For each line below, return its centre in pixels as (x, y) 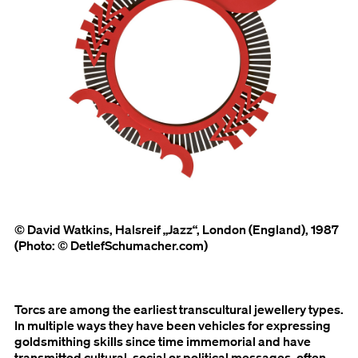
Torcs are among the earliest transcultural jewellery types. (179, 310)
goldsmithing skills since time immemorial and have (163, 342)
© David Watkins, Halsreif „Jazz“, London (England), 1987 (177, 230)
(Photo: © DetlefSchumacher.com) (111, 246)
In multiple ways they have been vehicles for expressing (173, 326)
